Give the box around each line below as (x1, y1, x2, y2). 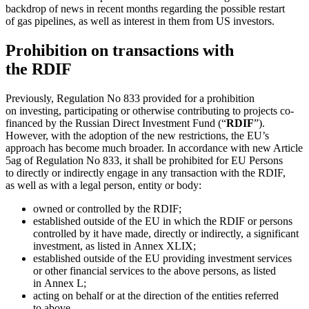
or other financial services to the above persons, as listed (33, 264, 276, 277)
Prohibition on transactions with (6, 41, 234, 60)
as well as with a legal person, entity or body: (6, 179, 201, 191)
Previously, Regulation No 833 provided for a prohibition (6, 92, 255, 104)
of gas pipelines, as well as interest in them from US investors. (6, 15, 275, 28)
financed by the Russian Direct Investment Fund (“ (6, 117, 226, 129)
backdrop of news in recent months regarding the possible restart (6, 3, 285, 15)
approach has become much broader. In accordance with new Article (6, 141, 303, 154)
